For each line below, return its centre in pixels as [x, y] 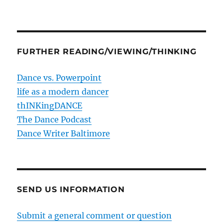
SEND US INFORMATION [71, 189]
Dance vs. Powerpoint [59, 78]
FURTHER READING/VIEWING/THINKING [107, 52]
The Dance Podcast [55, 119]
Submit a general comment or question [95, 216]
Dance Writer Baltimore [64, 133]
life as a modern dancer [63, 92]
